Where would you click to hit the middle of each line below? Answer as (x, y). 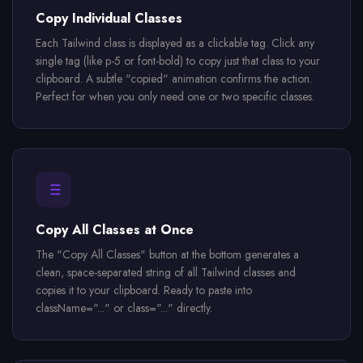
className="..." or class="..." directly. (124, 308)
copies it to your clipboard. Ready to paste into (144, 290)
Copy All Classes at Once (115, 230)
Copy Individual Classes (109, 18)
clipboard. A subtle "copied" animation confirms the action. (174, 79)
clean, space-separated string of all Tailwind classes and (166, 272)
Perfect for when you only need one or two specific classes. (175, 96)
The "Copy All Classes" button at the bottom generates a (167, 254)
